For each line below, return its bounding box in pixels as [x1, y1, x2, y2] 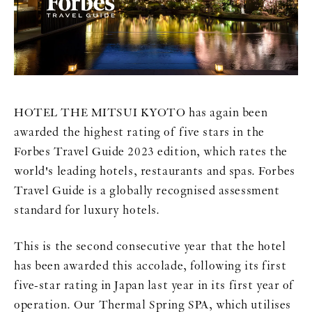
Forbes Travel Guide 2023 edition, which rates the [14, 143, 288, 159]
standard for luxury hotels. [14, 202, 160, 218]
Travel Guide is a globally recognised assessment [14, 182, 280, 198]
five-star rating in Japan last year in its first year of [14, 277, 295, 293]
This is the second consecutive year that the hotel [14, 238, 286, 254]
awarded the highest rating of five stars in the [14, 124, 265, 140]
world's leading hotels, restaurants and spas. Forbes [14, 163, 295, 179]
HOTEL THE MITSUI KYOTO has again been [14, 104, 268, 120]
